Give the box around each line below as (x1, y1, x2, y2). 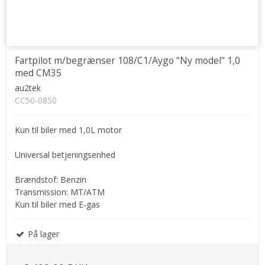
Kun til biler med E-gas (15, 199, 100, 211)
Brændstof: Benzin (15, 174, 86, 186)
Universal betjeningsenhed (15, 149, 115, 161)
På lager (25, 228, 59, 240)
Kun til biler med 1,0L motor (15, 124, 122, 136)
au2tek (15, 82, 41, 94)
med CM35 (15, 66, 62, 80)
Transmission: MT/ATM (15, 186, 105, 198)
